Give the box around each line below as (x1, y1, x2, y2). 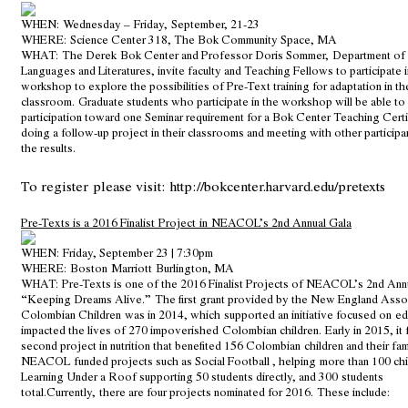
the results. (21, 139, 76, 157)
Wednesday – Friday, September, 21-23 (63, 15, 260, 33)
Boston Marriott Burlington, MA (70, 260, 234, 277)
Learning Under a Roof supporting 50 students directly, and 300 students (21, 368, 383, 385)
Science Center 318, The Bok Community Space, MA (66, 31, 337, 48)
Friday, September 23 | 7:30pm (63, 244, 213, 261)
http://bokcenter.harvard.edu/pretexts (170, 176, 385, 196)
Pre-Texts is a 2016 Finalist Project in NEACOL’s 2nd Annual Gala (21, 214, 352, 231)
